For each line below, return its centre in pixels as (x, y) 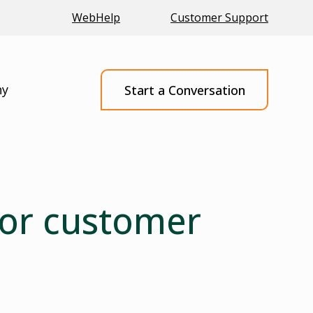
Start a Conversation (184, 90)
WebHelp (96, 17)
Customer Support (219, 17)
